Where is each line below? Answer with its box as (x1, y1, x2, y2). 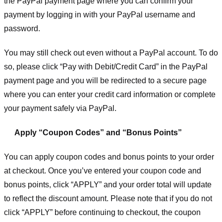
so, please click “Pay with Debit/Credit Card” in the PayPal (4, 62, 208, 71)
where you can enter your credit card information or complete (4, 90, 216, 99)
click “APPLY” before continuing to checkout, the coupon (4, 208, 201, 217)
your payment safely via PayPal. (4, 104, 116, 113)
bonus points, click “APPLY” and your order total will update (4, 180, 212, 189)
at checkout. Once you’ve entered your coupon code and (4, 166, 201, 175)
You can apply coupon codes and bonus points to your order (4, 152, 214, 161)
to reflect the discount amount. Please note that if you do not (4, 194, 212, 203)
